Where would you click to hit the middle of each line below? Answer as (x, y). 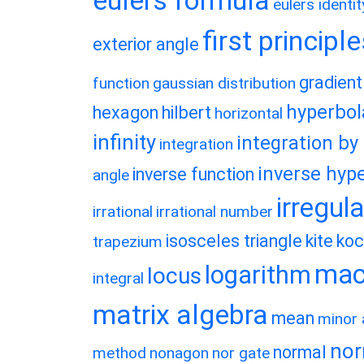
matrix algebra (180, 315)
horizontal (249, 113)
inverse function (193, 174)
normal (300, 352)
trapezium (128, 242)
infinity (124, 142)
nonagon (179, 353)
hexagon (126, 113)
